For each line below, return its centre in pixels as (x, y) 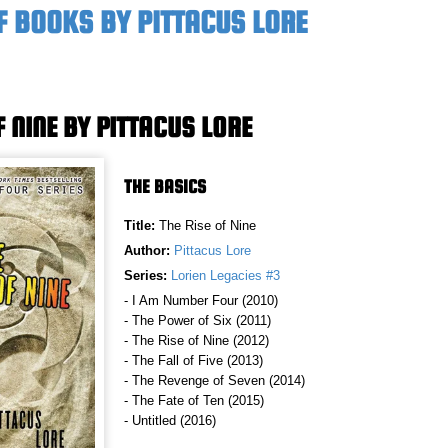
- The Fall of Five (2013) (193, 360)
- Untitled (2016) (170, 420)
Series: (145, 275)
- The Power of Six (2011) (197, 320)
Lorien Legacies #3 (225, 275)
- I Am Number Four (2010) (201, 300)
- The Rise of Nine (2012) (196, 340)
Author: (147, 250)
